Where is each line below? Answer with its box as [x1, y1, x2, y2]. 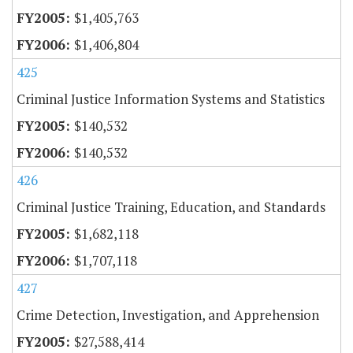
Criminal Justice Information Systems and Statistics [17, 89, 325, 108]
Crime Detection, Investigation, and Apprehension [17, 305, 319, 324]
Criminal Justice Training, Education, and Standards [17, 197, 325, 216]
